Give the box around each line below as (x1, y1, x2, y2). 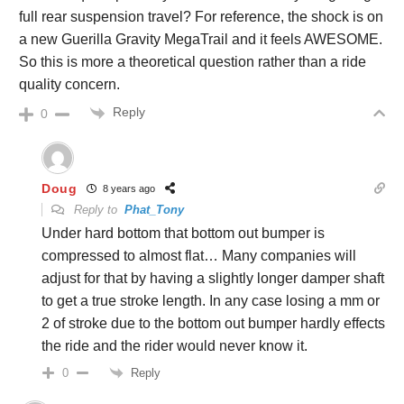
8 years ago (99, 183, 155, 195)
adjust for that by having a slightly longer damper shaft (41, 270, 384, 286)
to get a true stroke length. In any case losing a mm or (41, 292, 380, 308)
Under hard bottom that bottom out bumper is (41, 225, 325, 241)
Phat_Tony (124, 202, 184, 216)
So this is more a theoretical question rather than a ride (19, 54, 366, 70)
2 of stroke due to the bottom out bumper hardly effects (41, 315, 385, 331)
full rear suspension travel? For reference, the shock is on (19, 9, 383, 25)
